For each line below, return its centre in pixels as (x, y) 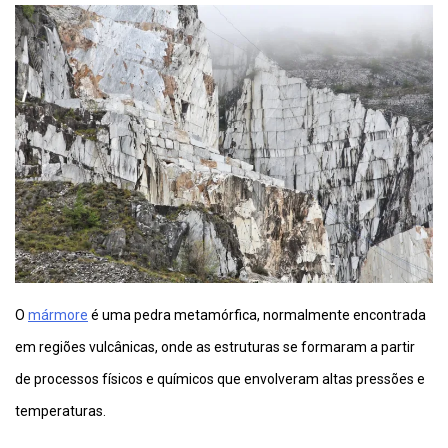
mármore (58, 315)
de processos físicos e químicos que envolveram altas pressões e (220, 379)
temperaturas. (60, 411)
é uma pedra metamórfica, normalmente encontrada (257, 315)
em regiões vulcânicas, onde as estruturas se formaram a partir (215, 347)
